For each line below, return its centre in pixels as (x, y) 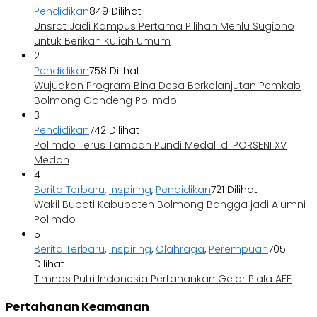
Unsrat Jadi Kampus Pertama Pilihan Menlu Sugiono (164, 26)
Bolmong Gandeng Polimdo (105, 100)
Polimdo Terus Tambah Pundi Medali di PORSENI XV (160, 145)
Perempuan (238, 249)
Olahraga (180, 249)
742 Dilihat (114, 130)
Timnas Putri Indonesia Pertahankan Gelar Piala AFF (163, 278)
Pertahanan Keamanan (77, 307)
